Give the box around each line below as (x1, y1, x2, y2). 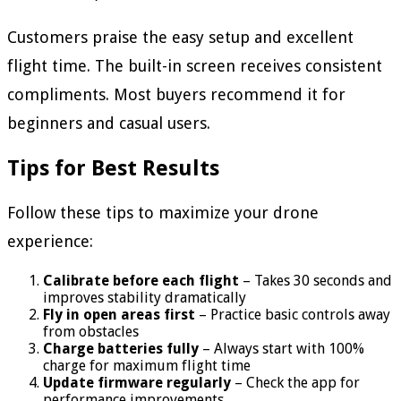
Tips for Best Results (7, 156, 219, 182)
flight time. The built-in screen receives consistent (7, 56, 382, 76)
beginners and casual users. (7, 114, 210, 133)
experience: (7, 231, 93, 251)
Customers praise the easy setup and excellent (7, 28, 354, 47)
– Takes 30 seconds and (239, 271, 392, 289)
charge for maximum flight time (43, 356, 251, 374)
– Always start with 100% (199, 339, 364, 357)
